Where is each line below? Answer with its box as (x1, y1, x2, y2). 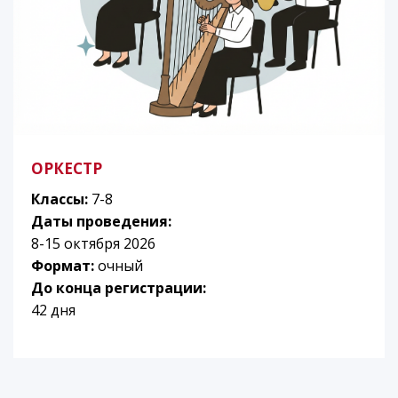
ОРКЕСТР (31, 158, 102, 179)
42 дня (31, 300, 76, 321)
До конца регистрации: (31, 278, 206, 298)
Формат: (31, 256, 98, 276)
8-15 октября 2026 (31, 234, 155, 254)
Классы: (31, 189, 92, 210)
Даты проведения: (31, 211, 171, 232)
